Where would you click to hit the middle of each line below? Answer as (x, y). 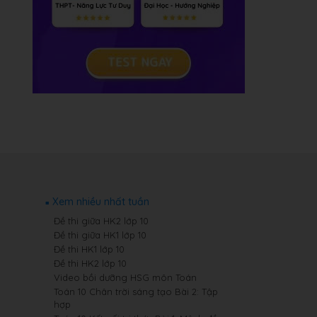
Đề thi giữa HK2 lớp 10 (101, 221)
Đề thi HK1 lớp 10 (89, 249)
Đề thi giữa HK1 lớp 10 (100, 235)
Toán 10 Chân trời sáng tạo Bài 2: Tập (136, 292)
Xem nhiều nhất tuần (101, 202)
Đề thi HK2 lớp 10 (90, 263)
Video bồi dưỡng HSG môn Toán (125, 277)
